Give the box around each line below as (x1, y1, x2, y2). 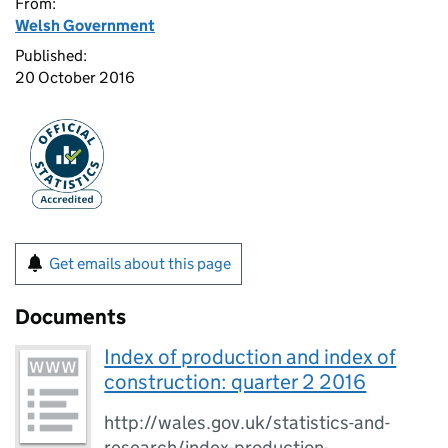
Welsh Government (15, 16, 155, 35)
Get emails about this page (49, 254, 231, 273)
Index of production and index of (104, 344, 397, 370)
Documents (15, 304, 126, 330)
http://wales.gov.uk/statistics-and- (104, 411, 391, 434)
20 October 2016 (15, 68, 135, 87)
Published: (15, 46, 87, 65)
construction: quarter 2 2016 (104, 369, 367, 395)
